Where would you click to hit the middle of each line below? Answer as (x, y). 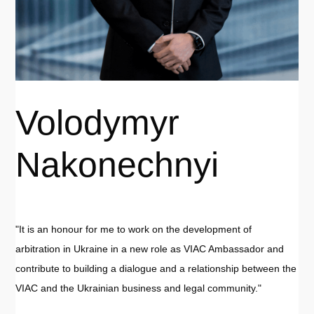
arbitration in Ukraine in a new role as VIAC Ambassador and (150, 249)
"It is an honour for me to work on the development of (134, 230)
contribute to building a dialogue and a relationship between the (156, 269)
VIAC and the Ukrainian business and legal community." (139, 288)
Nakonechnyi (117, 165)
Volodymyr (98, 123)
